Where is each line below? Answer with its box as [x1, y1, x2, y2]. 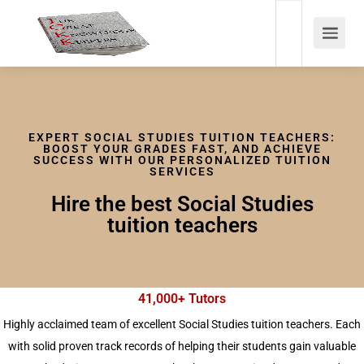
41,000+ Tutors [138, 291, 226, 306]
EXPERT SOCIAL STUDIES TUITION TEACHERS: [28, 131, 336, 144]
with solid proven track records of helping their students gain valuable [8, 340, 356, 353]
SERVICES [149, 165, 215, 178]
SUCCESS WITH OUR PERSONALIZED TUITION [32, 154, 331, 167]
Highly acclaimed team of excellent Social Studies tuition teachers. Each [3, 318, 361, 331]
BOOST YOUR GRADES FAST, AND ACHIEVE [42, 142, 322, 155]
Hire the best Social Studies [50, 192, 314, 216]
